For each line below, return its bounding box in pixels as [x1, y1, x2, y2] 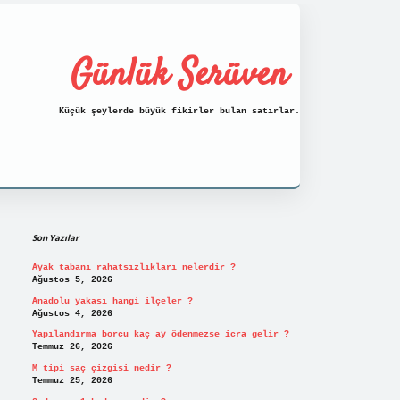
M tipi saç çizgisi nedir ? [31, 362, 171, 373]
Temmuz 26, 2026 [31, 342, 112, 353]
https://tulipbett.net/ [155, 191, 313, 205]
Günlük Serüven [71, 49, 288, 102]
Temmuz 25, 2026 [31, 375, 112, 386]
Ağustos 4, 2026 [31, 308, 112, 319]
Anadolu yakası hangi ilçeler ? [31, 296, 193, 306]
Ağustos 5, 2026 [31, 275, 112, 286]
